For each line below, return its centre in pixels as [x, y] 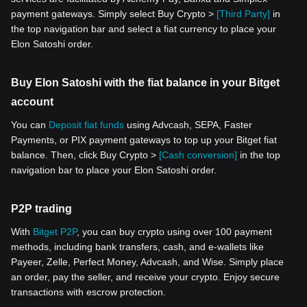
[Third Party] [243, 13]
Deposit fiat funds [86, 124]
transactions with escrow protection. [88, 292]
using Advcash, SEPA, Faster [188, 124]
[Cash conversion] [198, 155]
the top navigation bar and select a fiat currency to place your [144, 28]
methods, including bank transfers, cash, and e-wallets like [137, 246]
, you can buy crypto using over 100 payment [174, 231]
